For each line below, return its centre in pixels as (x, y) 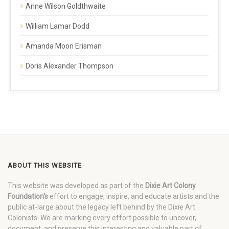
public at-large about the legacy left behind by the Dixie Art (101, 207)
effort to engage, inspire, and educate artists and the (134, 196)
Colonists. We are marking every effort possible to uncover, (102, 217)
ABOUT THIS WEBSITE (45, 165)
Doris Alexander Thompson (70, 66)
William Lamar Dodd (58, 26)
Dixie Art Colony (170, 185)
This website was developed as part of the (76, 185)
